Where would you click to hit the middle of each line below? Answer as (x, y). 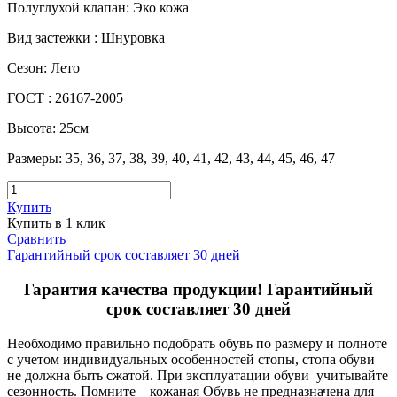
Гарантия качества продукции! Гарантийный (198, 290)
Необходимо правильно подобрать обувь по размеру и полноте (197, 343)
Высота (30, 128)
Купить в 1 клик (56, 223)
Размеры (33, 159)
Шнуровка (133, 38)
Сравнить (36, 239)
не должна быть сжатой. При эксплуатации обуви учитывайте (198, 375)
